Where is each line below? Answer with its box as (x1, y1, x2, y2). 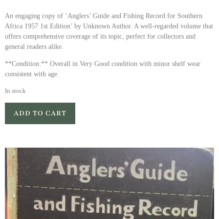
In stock (5, 87, 26, 94)
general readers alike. (5, 43, 64, 50)
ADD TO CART (14, 108, 66, 118)
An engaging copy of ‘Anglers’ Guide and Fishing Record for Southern (5, 12, 202, 20)
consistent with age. (5, 70, 59, 78)
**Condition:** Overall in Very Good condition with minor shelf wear (5, 60, 200, 68)
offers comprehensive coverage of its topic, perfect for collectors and (5, 32, 196, 40)
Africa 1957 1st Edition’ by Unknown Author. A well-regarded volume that (5, 22, 213, 30)
